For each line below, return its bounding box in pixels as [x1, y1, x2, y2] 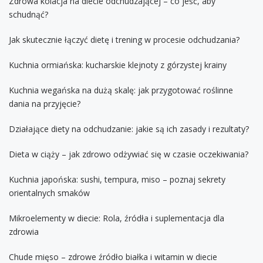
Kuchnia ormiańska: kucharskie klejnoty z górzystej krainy [9, 59, 227, 70]
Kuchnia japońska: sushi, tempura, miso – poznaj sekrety [9, 173, 225, 185]
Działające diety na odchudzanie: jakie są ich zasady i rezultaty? [9, 123, 249, 134]
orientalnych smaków [9, 187, 90, 198]
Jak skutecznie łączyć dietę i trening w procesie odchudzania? [9, 33, 240, 45]
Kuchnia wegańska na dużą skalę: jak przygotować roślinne [9, 84, 233, 96]
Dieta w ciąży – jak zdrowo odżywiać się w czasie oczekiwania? [9, 148, 248, 160]
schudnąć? [9, 8, 48, 20]
